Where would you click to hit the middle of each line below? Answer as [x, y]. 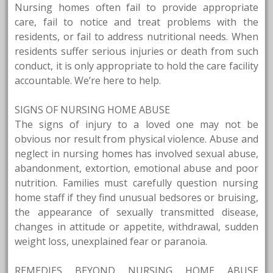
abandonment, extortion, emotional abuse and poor [136, 168]
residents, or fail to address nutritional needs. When [136, 37]
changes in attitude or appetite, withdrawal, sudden [136, 227]
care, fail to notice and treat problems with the [136, 22]
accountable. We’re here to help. [88, 81]
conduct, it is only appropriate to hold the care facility [136, 66]
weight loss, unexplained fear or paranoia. [111, 242]
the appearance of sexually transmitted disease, [136, 212]
